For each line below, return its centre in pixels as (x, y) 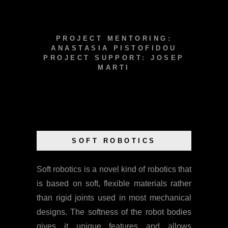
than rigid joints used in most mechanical (114, 197)
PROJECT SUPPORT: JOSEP (114, 58)
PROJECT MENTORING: (114, 38)
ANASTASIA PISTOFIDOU (114, 48)
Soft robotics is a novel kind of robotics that (114, 169)
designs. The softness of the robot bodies (114, 212)
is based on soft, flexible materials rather (114, 183)
